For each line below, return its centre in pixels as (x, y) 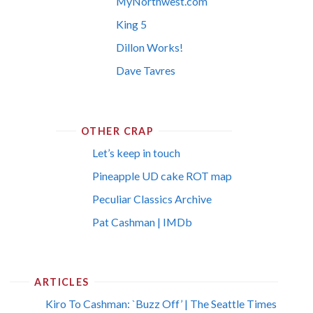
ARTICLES (62, 282)
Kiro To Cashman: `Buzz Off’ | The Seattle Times (161, 304)
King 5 (132, 24)
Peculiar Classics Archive (152, 198)
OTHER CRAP (118, 131)
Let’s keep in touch (136, 152)
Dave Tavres (146, 71)
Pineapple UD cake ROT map (162, 175)
